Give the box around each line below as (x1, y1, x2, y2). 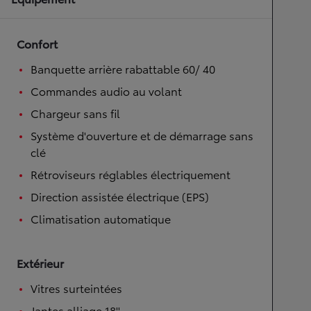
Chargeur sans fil (31, 104, 120, 121)
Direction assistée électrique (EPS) (31, 187, 209, 204)
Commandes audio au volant (31, 82, 182, 99)
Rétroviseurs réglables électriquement (31, 165, 230, 182)
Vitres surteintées (31, 279, 122, 296)
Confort (17, 35, 58, 51)
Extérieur (17, 254, 64, 271)
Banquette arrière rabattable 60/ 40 (31, 60, 215, 76)
